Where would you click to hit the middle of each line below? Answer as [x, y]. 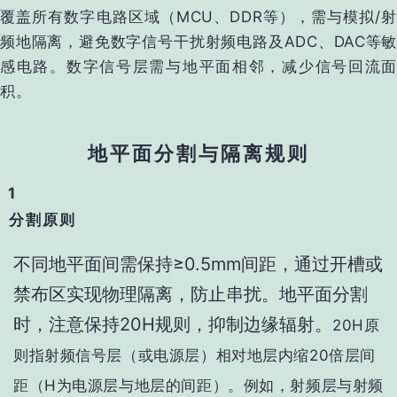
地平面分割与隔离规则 [198, 153]
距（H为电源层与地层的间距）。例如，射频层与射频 [198, 386]
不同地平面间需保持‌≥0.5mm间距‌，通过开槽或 [198, 265]
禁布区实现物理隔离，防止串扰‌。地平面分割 [191, 295]
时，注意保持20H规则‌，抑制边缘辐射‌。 [173, 325]
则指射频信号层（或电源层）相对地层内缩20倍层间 [195, 356]
